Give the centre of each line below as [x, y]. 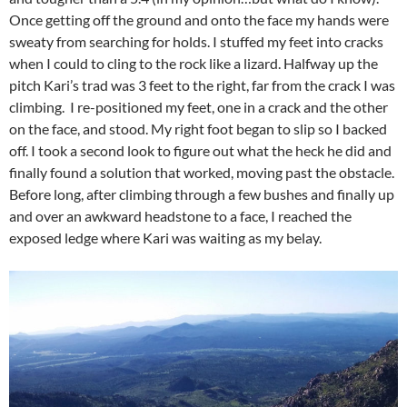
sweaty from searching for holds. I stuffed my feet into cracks [196, 41]
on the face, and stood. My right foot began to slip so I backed [198, 128]
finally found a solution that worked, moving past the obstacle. [202, 172]
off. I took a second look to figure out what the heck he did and [200, 150]
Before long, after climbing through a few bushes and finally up [202, 194]
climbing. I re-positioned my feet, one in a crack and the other [199, 106]
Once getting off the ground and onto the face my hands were [199, 19]
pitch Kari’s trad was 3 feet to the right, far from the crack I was [202, 84]
